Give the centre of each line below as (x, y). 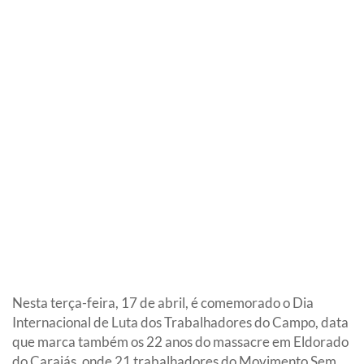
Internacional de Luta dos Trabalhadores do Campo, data (180, 323)
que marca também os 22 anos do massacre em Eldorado (180, 342)
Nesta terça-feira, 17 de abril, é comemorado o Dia (163, 303)
